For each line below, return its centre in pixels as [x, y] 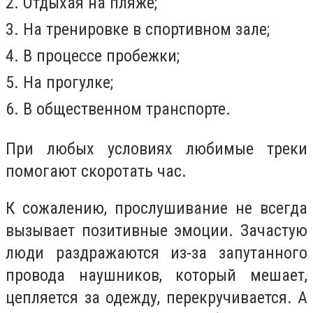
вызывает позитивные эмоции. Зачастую [156, 231]
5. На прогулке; [59, 83]
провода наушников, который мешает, [156, 276]
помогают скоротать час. [96, 171]
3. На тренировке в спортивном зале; [138, 30]
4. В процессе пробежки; [93, 56]
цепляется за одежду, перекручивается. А [156, 298]
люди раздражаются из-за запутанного [156, 253]
